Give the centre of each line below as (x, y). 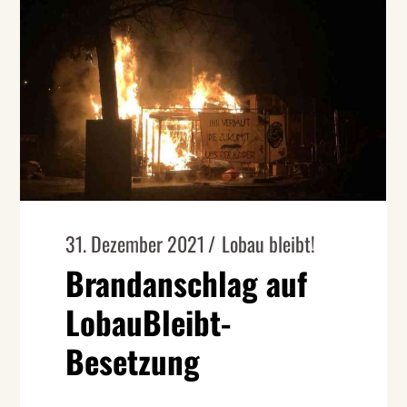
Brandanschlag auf (187, 283)
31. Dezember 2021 (135, 244)
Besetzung (133, 361)
